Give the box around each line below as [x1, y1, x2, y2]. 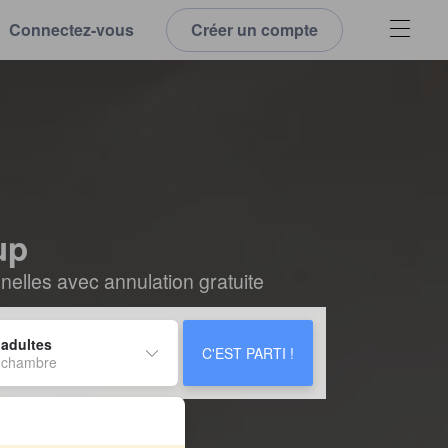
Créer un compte [191, 18, 318, 41]
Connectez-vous [9, 18, 134, 41]
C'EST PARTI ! [202, 342, 294, 363]
